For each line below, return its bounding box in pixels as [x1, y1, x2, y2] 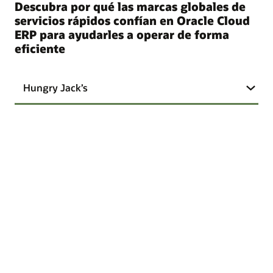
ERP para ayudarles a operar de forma [15, 27, 229, 43]
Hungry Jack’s [23, 81, 88, 94]
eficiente [15, 41, 65, 57]
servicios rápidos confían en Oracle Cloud [15, 13, 250, 29]
